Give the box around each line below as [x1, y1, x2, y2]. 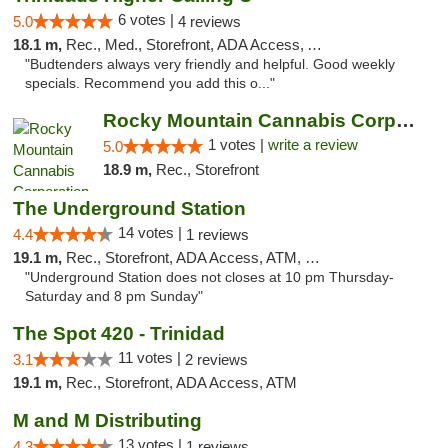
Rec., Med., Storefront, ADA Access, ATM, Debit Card [66, 36, 307, 53]
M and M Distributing [13, 410, 202, 431]
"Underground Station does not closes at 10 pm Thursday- [25, 270, 394, 285]
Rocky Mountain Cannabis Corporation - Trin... [395, 110, 415, 131]
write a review [267, 136, 358, 153]
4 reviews [178, 13, 241, 30]
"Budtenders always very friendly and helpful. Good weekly [25, 57, 395, 72]
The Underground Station [13, 198, 246, 219]
